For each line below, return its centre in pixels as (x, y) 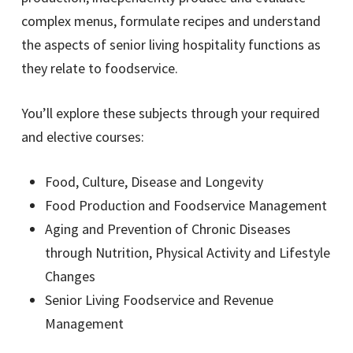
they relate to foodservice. (100, 69)
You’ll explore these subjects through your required (171, 113)
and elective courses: (83, 137)
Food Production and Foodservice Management (188, 206)
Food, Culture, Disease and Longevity (156, 182)
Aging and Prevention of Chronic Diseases (168, 229)
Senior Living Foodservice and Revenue (160, 300)
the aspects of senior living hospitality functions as (171, 45)
